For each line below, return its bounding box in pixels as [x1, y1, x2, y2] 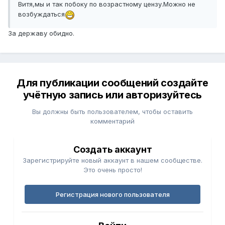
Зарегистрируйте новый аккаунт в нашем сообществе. [23, 156, 202, 165]
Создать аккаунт [73, 144, 152, 155]
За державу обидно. [8, 29, 76, 37]
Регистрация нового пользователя [55, 190, 170, 199]
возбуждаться [18, 10, 65, 19]
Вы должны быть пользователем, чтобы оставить [32, 107, 193, 116]
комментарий [90, 117, 135, 126]
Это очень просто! [83, 166, 142, 174]
